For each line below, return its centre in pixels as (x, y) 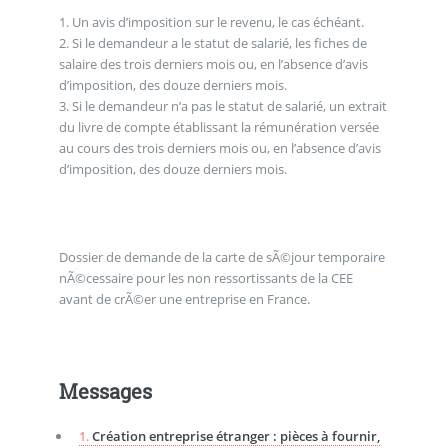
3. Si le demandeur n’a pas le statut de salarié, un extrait (222, 105)
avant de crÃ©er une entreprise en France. (184, 298)
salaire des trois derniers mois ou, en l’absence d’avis (213, 63)
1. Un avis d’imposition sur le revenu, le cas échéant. (211, 21)
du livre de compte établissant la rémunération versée (218, 126)
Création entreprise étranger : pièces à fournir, (235, 436)
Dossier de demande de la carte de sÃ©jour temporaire (221, 256)
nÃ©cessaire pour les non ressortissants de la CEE (205, 277)
